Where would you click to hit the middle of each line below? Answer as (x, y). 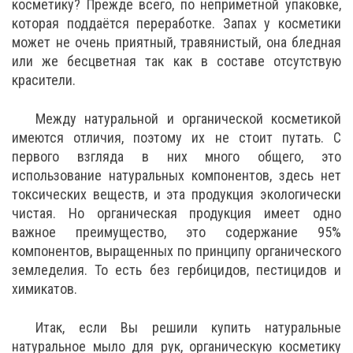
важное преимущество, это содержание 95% (176, 232)
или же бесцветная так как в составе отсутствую (176, 61)
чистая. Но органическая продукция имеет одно (176, 213)
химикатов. (46, 288)
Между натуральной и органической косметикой (188, 118)
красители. (45, 80)
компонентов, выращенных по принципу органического (176, 251)
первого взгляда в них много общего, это (176, 156)
